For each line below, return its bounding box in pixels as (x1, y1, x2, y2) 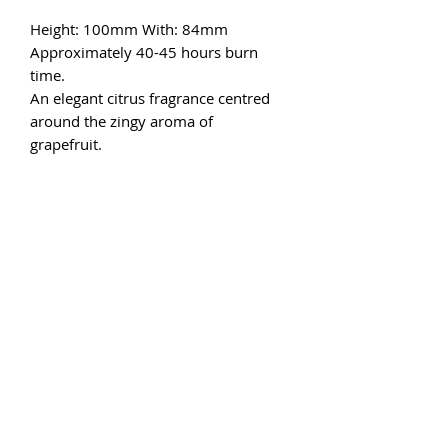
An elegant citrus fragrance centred (30, 87, 270, 108)
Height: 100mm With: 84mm (30, 18, 228, 39)
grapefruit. (30, 133, 106, 154)
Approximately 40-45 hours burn (30, 41, 258, 62)
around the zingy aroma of (30, 110, 213, 131)
